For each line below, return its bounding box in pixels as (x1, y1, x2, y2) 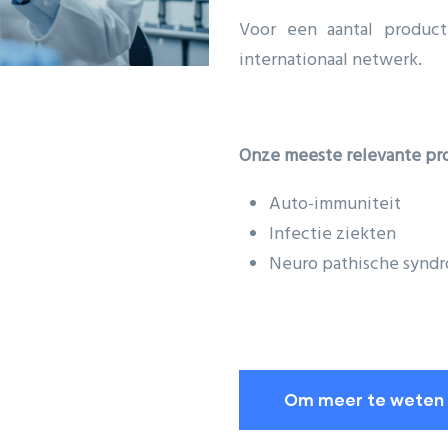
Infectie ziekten (269, 220, 396, 249)
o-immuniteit (298, 190, 405, 219)
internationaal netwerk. (239, 46, 422, 75)
